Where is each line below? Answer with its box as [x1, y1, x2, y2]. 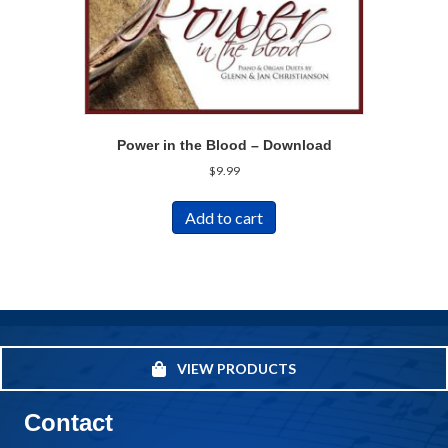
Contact [24, 409, 113, 437]
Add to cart [185, 207, 263, 227]
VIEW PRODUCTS [177, 360, 296, 378]
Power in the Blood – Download [116, 136, 332, 153]
